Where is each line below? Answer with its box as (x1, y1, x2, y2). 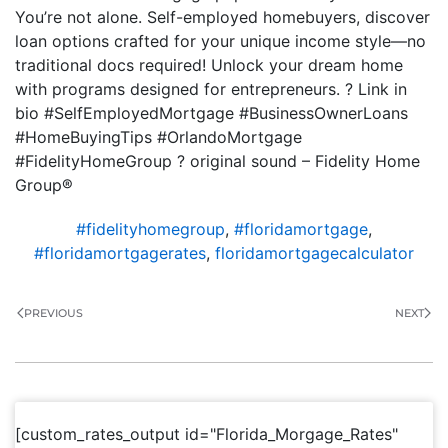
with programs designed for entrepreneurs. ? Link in (15, 79, 407, 99)
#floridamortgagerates (34, 243, 206, 263)
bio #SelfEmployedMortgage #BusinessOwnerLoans (15, 103, 408, 123)
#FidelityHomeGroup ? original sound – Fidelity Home (15, 151, 420, 171)
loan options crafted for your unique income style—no (15, 31, 426, 51)
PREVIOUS (24, 306, 83, 320)
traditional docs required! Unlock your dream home (15, 55, 403, 75)
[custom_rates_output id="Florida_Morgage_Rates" (15, 424, 398, 444)
